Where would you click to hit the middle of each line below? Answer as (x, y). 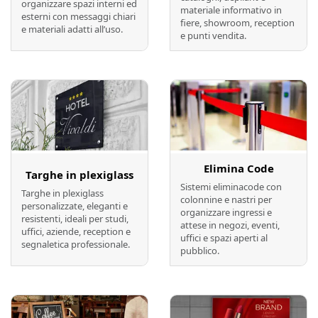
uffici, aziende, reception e (76, 232)
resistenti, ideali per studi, (75, 219)
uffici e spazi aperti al (224, 238)
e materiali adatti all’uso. (72, 29)
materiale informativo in (231, 10)
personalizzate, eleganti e (75, 206)
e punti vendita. (213, 36)
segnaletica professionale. (76, 245)
